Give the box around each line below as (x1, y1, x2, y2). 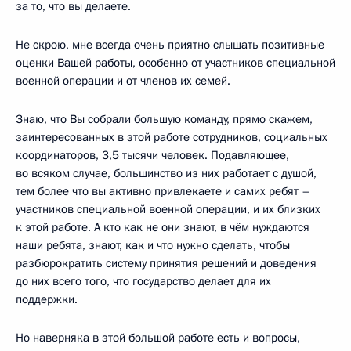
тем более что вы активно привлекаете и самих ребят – (16, 183, 310, 199)
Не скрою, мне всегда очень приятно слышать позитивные (16, 36, 324, 52)
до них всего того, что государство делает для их (16, 273, 271, 289)
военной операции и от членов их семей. (16, 72, 230, 89)
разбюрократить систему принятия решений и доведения (16, 255, 317, 271)
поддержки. (16, 291, 78, 307)
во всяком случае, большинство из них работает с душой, (16, 165, 317, 181)
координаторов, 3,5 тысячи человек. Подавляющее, (16, 147, 289, 163)
